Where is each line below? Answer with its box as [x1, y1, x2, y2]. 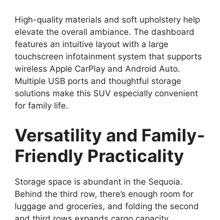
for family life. [15, 101, 68, 111]
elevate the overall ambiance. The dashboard [15, 27, 194, 37]
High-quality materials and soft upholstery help [15, 15, 200, 25]
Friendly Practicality [15, 145, 184, 166]
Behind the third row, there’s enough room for [15, 189, 193, 199]
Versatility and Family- [15, 124, 205, 145]
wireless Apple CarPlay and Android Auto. [15, 64, 180, 74]
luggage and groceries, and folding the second [15, 201, 199, 211]
